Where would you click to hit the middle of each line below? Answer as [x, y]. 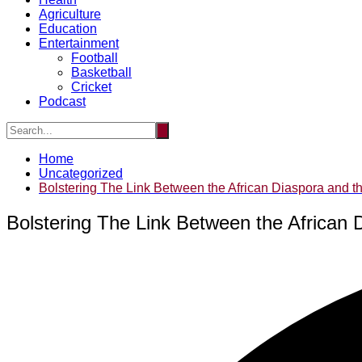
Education [68, 28]
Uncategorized [81, 173]
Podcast [62, 101]
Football [95, 57]
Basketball [101, 72]
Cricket [91, 86]
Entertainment [79, 43]
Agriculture [70, 14]
